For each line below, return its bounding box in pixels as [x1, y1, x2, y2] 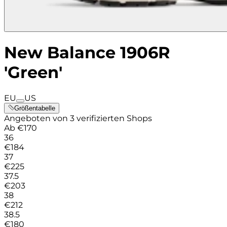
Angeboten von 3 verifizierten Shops [4, 113, 152, 123]
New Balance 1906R [4, 43, 170, 63]
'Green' [4, 62, 62, 83]
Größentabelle [14, 104, 55, 112]
